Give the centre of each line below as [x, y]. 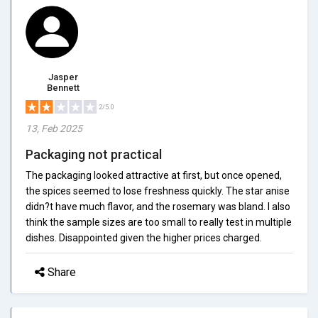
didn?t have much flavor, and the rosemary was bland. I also [158, 206]
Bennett [63, 87]
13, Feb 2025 [54, 128]
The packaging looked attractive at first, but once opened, [154, 175]
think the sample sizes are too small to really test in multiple [159, 222]
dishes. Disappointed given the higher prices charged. [144, 237]
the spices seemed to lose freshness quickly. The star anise [158, 191]
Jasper [63, 77]
